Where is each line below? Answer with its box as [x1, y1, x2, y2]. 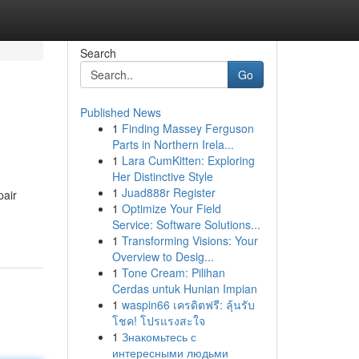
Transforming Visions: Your [121, 232, 258, 248]
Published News [79, 104, 161, 120]
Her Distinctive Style [111, 168, 213, 184]
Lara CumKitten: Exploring [121, 152, 255, 168]
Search [79, 45, 116, 61]
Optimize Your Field [121, 200, 221, 216]
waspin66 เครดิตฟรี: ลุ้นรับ [121, 296, 255, 313]
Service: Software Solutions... [111, 216, 260, 232]
